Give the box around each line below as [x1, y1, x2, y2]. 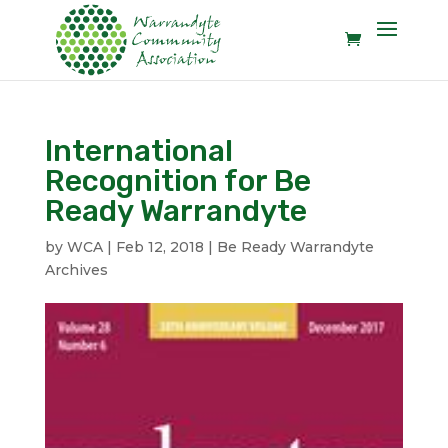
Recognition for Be [44, 163, 311, 199]
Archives [44, 261, 108, 279]
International [44, 133, 233, 169]
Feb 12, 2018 [115, 238, 204, 256]
